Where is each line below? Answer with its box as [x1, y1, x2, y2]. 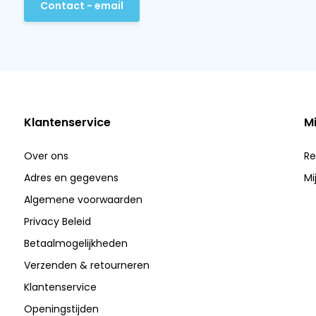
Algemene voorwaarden [23, 193, 142, 207]
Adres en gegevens [23, 171, 119, 185]
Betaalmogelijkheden [23, 236, 128, 250]
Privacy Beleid [23, 214, 91, 229]
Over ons [23, 149, 68, 163]
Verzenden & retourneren [23, 258, 150, 272]
